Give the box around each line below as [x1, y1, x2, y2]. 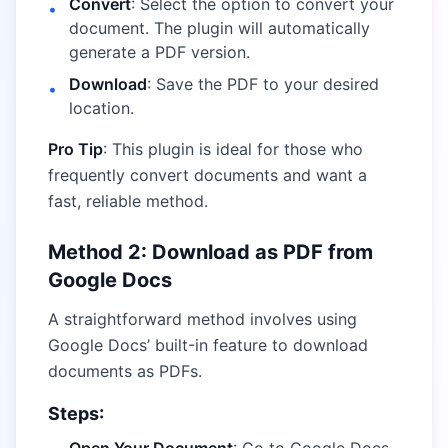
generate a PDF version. [69, 42, 250, 62]
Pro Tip [48, 139, 103, 159]
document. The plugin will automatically [69, 18, 370, 38]
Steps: [48, 403, 104, 424]
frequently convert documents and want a [48, 165, 367, 185]
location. [69, 98, 134, 118]
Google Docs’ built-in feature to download [48, 335, 368, 355]
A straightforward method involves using [48, 309, 357, 329]
